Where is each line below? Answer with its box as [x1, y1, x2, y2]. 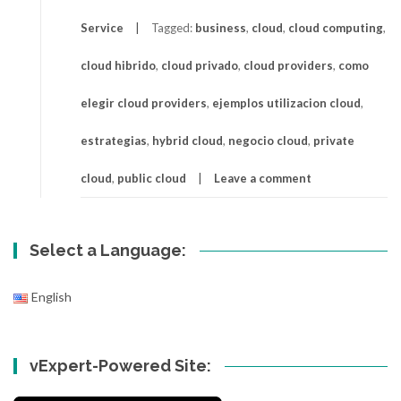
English [31, 288, 73, 304]
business [195, 20, 246, 35]
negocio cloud [228, 132, 308, 148]
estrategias [81, 132, 147, 148]
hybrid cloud [152, 132, 223, 148]
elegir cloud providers [81, 95, 207, 110]
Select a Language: [30, 240, 187, 260]
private [313, 132, 354, 148]
